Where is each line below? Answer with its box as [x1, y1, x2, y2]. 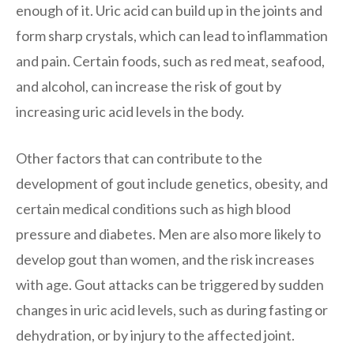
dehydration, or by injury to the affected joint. [16, 326, 295, 344]
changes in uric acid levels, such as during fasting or [16, 300, 328, 318]
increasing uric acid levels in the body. [16, 102, 244, 120]
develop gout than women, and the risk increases [16, 250, 314, 268]
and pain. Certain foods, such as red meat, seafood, [16, 51, 325, 70]
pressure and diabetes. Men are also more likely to [16, 224, 321, 243]
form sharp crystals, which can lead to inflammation [16, 26, 328, 44]
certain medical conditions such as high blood [16, 199, 291, 217]
